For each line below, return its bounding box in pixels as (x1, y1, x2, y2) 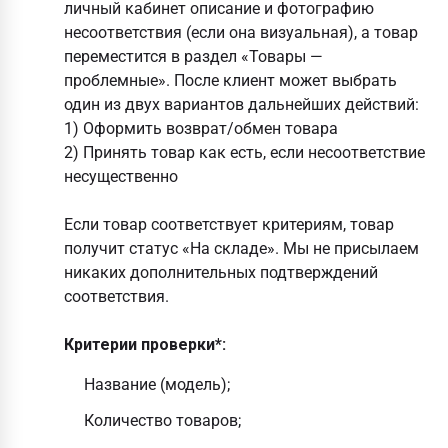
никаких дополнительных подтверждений (64, 263, 378, 282)
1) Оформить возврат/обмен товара (64, 119, 338, 138)
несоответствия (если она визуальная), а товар (64, 23, 418, 42)
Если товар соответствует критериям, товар (64, 215, 394, 234)
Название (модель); (84, 375, 230, 394)
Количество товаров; (84, 411, 241, 430)
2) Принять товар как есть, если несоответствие (64, 143, 425, 162)
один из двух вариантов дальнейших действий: (64, 95, 419, 114)
